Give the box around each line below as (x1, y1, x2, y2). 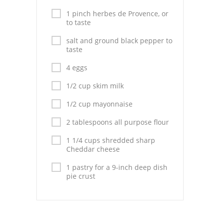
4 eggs (66, 63, 87, 72)
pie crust (66, 171, 95, 181)
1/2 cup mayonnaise (66, 99, 133, 109)
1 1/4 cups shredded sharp (66, 136, 155, 145)
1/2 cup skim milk (66, 81, 124, 90)
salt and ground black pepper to (66, 36, 172, 45)
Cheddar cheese (66, 144, 120, 154)
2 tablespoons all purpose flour (66, 117, 169, 127)
